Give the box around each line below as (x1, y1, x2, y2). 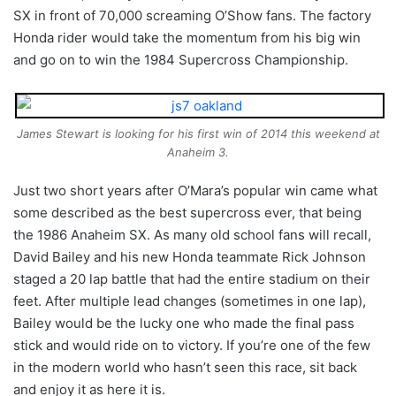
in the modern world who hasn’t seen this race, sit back (13, 358, 357, 376)
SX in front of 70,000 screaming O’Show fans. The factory (13, 6, 371, 24)
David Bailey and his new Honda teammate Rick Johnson (13, 247, 366, 265)
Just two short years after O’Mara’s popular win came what (13, 181, 377, 199)
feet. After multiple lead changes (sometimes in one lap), (13, 292, 366, 309)
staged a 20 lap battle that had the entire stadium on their (13, 270, 370, 287)
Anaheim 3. (167, 144, 229, 159)
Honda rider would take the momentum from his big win (13, 28, 361, 46)
